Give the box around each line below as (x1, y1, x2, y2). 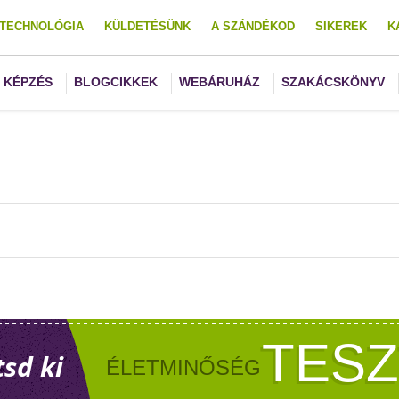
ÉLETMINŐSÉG (106, 355, 261, 379)
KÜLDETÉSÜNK (104, 20, 191, 33)
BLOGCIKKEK (74, 75, 158, 89)
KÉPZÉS (4, 75, 53, 89)
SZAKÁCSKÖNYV (281, 75, 385, 89)
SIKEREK (315, 20, 367, 33)
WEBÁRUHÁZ (179, 75, 260, 89)
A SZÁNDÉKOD (211, 20, 295, 33)
